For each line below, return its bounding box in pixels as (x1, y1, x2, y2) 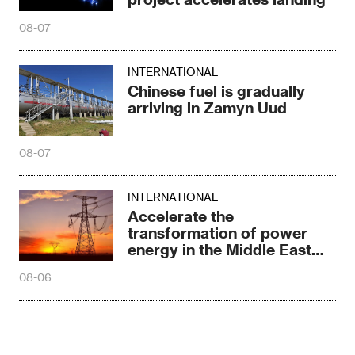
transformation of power (128, 223, 308, 242)
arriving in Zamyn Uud (128, 98, 288, 117)
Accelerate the (128, 206, 235, 225)
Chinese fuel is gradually (128, 82, 306, 101)
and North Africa (128, 256, 250, 275)
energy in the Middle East (128, 239, 312, 258)
